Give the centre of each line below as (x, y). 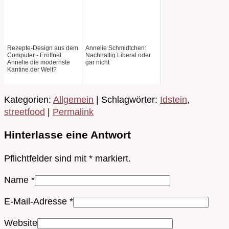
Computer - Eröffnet (34, 55)
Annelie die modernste (39, 62)
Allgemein (73, 99)
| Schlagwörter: (127, 99)
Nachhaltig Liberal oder (118, 55)
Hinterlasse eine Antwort (67, 134)
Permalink (73, 112)
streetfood (25, 112)
